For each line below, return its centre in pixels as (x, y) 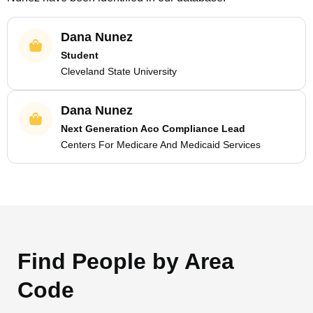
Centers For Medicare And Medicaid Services (161, 145)
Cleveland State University (119, 71)
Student (80, 55)
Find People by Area (126, 261)
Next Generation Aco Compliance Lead (153, 129)
